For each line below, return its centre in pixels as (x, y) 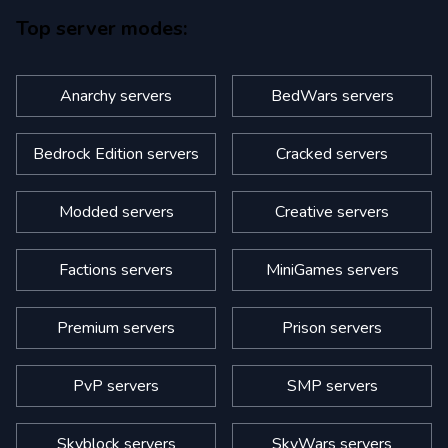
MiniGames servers (332, 270)
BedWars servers (332, 96)
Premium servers (116, 328)
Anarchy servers (116, 96)
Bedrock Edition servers (116, 154)
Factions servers (116, 270)
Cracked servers (332, 154)
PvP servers (116, 386)
